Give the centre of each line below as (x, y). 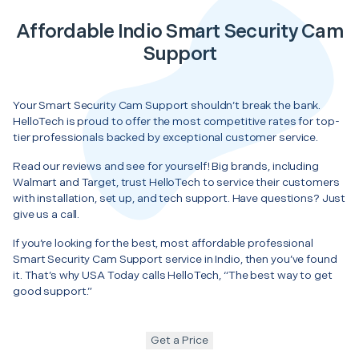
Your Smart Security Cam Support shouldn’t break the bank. (167, 105)
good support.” (53, 291)
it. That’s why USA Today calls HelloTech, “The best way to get (173, 275)
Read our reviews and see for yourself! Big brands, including (166, 166)
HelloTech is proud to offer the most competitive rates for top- (176, 121)
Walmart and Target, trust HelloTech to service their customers (176, 182)
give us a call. (46, 214)
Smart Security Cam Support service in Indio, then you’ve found (175, 259)
